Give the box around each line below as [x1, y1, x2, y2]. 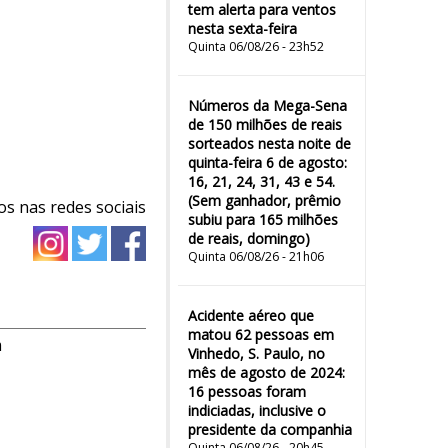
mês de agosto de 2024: [188, 363, 345, 382]
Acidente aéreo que [188, 306, 314, 325]
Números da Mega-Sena [188, 96, 347, 115]
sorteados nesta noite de [188, 134, 351, 153]
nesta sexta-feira [188, 19, 297, 38]
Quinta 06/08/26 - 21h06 [188, 248, 324, 265]
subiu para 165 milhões [188, 210, 338, 229]
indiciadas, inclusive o [188, 401, 326, 420]
